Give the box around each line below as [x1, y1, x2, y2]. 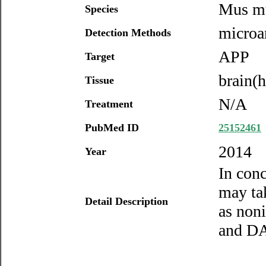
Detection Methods [85, 27, 171, 39]
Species [85, 3, 118, 15]
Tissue [85, 74, 114, 86]
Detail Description [85, 195, 168, 207]
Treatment [85, 98, 133, 110]
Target [85, 50, 115, 62]
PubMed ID [85, 122, 139, 134]
